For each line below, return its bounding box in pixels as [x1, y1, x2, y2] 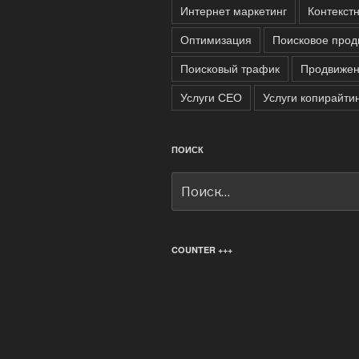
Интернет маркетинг [180, 2, 287, 18]
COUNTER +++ [171, 244, 232, 256]
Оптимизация [180, 30, 252, 47]
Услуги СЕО [180, 88, 242, 105]
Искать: [171, 172, 215, 189]
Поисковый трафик [180, 59, 280, 76]
